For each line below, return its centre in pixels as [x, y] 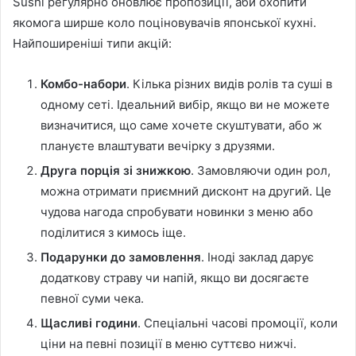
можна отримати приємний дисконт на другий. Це [186, 192]
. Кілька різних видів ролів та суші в [229, 84]
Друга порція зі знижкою [116, 171]
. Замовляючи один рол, [261, 171]
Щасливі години [89, 323]
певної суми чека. [92, 299]
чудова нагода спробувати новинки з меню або [177, 212]
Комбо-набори [83, 84]
